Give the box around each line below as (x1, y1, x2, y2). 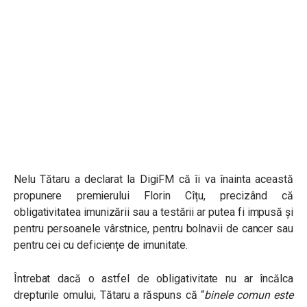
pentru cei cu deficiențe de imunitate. (14, 238, 188, 251)
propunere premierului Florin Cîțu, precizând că (14, 189, 293, 202)
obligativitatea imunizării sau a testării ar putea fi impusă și (14, 206, 293, 219)
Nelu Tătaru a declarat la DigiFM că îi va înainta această (14, 173, 293, 186)
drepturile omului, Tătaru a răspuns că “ (14, 288, 204, 302)
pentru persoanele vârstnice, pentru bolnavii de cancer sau (14, 222, 293, 235)
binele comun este (204, 288, 294, 302)
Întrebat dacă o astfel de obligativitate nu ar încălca (14, 272, 293, 285)
